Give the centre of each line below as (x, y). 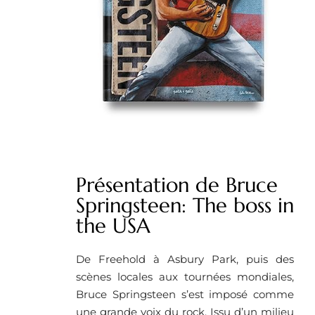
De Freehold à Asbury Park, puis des (185, 259)
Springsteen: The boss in (185, 205)
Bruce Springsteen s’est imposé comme (185, 294)
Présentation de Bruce (177, 185)
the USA (113, 225)
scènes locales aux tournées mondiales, (185, 276)
